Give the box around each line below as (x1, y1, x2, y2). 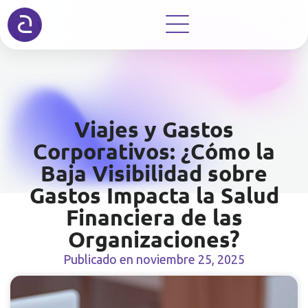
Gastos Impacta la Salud (29, 181, 279, 209)
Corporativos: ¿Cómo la (33, 137, 275, 165)
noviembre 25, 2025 (136, 252, 245, 266)
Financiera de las (65, 203, 243, 231)
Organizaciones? (68, 225, 240, 253)
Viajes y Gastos (74, 115, 234, 143)
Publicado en (63, 252, 136, 266)
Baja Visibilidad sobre (41, 159, 267, 187)
